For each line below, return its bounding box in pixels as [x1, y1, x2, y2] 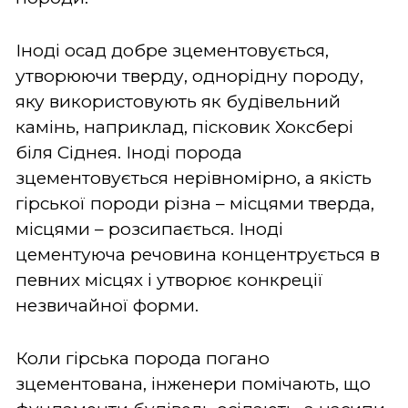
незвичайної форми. [15, 294, 199, 316]
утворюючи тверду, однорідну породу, [15, 65, 363, 87]
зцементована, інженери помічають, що [15, 372, 371, 394]
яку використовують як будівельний [15, 90, 341, 112]
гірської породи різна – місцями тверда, [15, 192, 374, 214]
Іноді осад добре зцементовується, [15, 39, 329, 61]
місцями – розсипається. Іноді [15, 218, 283, 240]
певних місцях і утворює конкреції [15, 269, 323, 291]
